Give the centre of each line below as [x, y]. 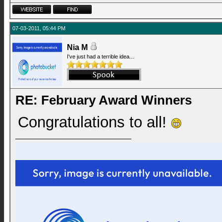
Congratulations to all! [94, 122]
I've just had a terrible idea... [100, 56]
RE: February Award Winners [104, 100]
